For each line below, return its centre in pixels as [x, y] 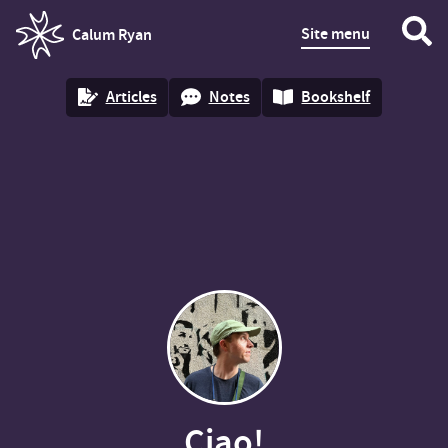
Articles [131, 97]
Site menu [335, 33]
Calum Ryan [112, 34]
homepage [52, 47]
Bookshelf [336, 97]
